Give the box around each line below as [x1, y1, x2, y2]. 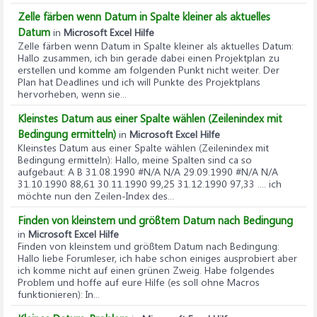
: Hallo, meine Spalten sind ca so [110, 153, 252, 166]
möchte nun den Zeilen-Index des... [18, 189, 174, 202]
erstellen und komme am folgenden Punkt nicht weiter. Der [18, 63, 279, 76]
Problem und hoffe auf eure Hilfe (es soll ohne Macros [18, 275, 260, 289]
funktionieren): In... [18, 287, 100, 301]
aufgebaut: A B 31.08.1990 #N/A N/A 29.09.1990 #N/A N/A [18, 165, 278, 178]
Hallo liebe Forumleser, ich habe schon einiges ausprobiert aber [18, 251, 297, 265]
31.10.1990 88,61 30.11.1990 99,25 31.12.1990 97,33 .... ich [18, 177, 282, 190]
